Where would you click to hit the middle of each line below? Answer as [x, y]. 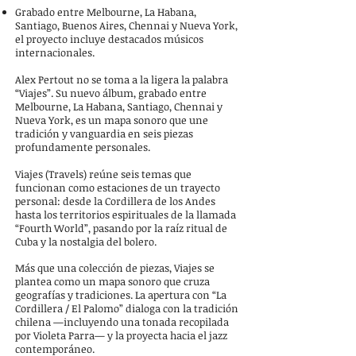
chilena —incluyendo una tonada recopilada [122, 322]
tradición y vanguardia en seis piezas [104, 133]
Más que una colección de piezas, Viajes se [115, 268]
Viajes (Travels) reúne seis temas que [103, 174]
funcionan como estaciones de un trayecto [118, 188]
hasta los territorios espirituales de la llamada [126, 215]
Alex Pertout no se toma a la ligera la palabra [122, 79]
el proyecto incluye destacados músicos [109, 39]
